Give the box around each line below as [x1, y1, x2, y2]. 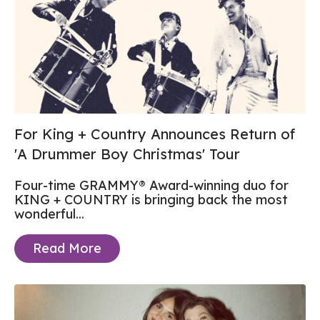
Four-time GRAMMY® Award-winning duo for [14, 176, 289, 194]
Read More [33, 239, 101, 256]
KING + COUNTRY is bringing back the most [14, 191, 288, 208]
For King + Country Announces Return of [14, 124, 295, 143]
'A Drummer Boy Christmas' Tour [14, 144, 240, 163]
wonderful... [14, 205, 84, 222]
